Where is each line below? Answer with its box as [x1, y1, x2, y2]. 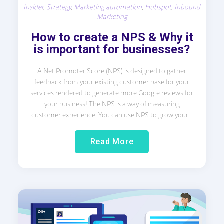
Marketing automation [74, 1, 142, 12]
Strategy [46, 1, 71, 12]
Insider [23, 1, 43, 12]
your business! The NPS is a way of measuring [44, 98, 180, 109]
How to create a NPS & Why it [30, 30, 193, 44]
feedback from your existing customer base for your [34, 76, 189, 87]
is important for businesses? [34, 42, 190, 56]
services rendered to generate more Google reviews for [30, 87, 193, 98]
